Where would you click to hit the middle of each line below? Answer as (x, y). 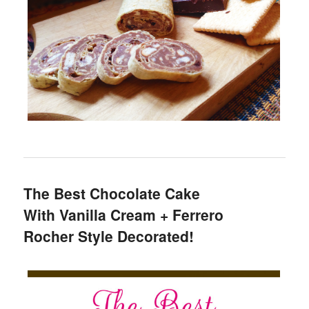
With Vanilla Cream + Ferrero (124, 215)
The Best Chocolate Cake (112, 193)
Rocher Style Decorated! (109, 236)
